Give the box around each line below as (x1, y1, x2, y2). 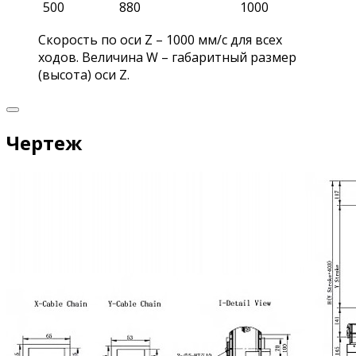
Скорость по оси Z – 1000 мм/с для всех (38, 30, 282, 48)
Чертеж (6, 129, 82, 156)
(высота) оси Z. (38, 65, 130, 83)
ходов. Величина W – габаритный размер (38, 48, 296, 66)
